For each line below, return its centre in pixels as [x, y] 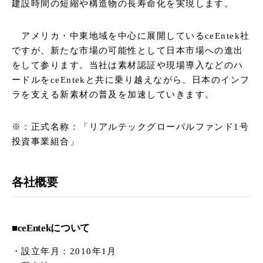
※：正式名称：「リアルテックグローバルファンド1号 [131, 127]
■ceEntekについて [51, 228]
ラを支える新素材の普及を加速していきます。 [113, 95]
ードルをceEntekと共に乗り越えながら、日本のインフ [131, 80]
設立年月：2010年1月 [69, 251]
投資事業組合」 [46, 142]
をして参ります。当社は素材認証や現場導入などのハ [128, 65]
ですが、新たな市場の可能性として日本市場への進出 [128, 51]
